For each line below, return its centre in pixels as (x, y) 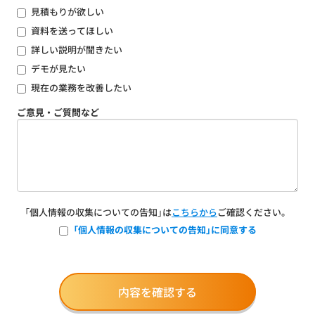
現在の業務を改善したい (81, 88)
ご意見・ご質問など (58, 112)
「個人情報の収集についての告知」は (98, 212)
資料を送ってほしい (72, 31)
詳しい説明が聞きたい (77, 50)
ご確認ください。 (254, 212)
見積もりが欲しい (67, 12)
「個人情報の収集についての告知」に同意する (165, 230)
